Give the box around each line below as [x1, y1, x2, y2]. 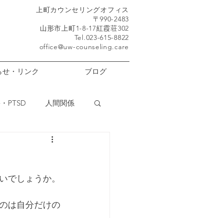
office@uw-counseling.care [39, 42, 129, 51]
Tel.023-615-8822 [74, 33, 129, 42]
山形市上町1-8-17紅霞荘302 [40, 24, 129, 33]
